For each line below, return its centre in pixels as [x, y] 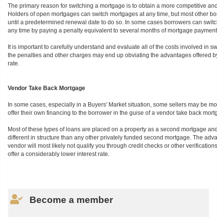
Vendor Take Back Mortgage [46, 88]
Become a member [71, 200]
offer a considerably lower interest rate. [59, 154]
